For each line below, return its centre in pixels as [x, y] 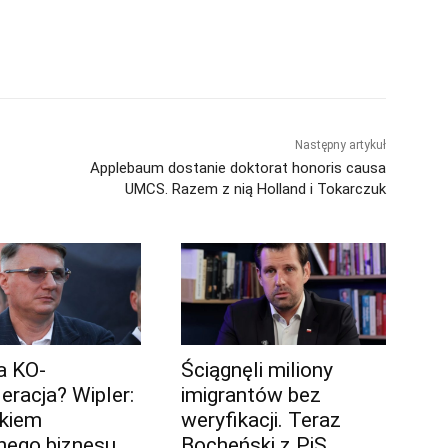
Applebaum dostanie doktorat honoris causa [237, 167]
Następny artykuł [340, 144]
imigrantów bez [250, 395]
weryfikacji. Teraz [260, 420]
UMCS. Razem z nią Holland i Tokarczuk [255, 188]
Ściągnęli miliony [256, 370]
